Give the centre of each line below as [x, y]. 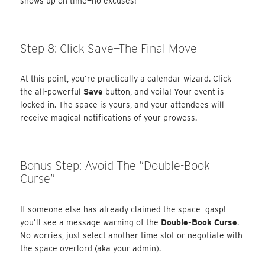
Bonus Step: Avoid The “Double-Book [115, 166]
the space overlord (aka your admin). [91, 248]
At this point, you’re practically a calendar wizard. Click [126, 79]
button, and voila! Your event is [164, 92]
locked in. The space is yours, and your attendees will [122, 105]
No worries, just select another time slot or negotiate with [132, 235]
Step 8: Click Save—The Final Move [109, 48]
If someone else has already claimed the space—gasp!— [126, 209]
